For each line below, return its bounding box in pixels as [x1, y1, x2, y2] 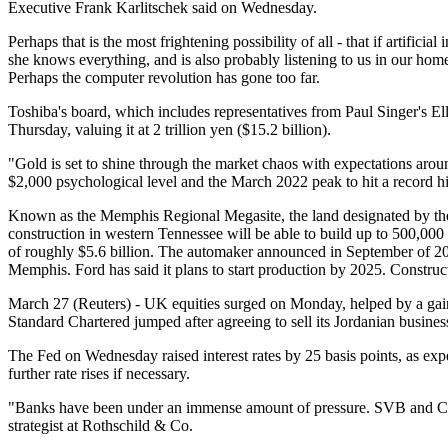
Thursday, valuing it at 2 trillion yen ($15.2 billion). [8, 120, 331, 138]
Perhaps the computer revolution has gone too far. [8, 68, 320, 86]
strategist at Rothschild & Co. [8, 416, 193, 434]
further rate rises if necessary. [8, 364, 190, 382]
